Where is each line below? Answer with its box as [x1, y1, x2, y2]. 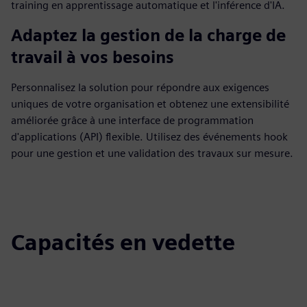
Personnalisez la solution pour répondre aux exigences [11, 81, 269, 94]
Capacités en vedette [11, 229, 235, 256]
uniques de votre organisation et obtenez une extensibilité [11, 97, 289, 110]
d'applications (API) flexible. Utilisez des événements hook [11, 130, 288, 143]
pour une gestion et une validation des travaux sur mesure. [11, 147, 293, 160]
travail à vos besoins [11, 47, 174, 67]
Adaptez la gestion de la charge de [11, 25, 286, 45]
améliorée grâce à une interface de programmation [11, 114, 254, 127]
